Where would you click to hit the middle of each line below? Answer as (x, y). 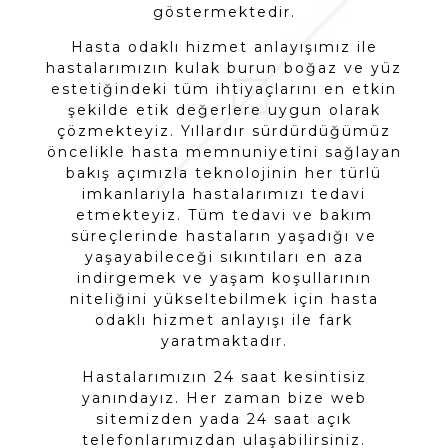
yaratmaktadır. (224, 341)
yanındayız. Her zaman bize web (224, 397)
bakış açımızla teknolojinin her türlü (224, 173)
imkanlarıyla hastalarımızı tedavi (224, 194)
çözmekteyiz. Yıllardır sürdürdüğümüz (224, 131)
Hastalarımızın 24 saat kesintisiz (224, 376)
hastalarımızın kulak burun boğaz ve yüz (224, 68)
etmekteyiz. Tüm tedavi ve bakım (224, 215)
